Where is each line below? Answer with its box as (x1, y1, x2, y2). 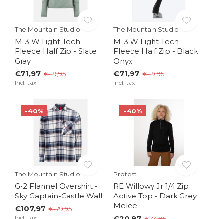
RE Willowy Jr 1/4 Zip (113, 181, 189, 191)
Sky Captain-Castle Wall (15, 191, 102, 200)
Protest (113, 170, 137, 178)
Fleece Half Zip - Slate (15, 46, 97, 56)
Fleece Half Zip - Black (113, 46, 198, 56)
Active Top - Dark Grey (113, 191, 197, 200)
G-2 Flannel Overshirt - (15, 181, 98, 191)
